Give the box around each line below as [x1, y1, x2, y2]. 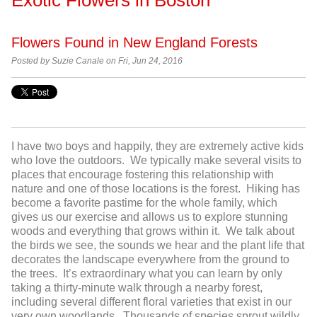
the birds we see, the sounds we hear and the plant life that [11, 239, 304, 252]
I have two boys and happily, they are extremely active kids [11, 140, 304, 153]
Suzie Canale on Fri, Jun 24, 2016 [50, 56, 183, 65]
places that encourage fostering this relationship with [11, 168, 274, 181]
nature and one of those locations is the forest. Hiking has [11, 183, 300, 195]
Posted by [11, 56, 50, 65]
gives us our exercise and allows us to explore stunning [11, 211, 288, 224]
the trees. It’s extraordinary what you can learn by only [11, 267, 282, 280]
